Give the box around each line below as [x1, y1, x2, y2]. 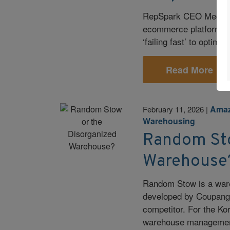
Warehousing [143, 114, 196, 127]
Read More [165, 63, 213, 76]
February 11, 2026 [143, 103, 204, 114]
